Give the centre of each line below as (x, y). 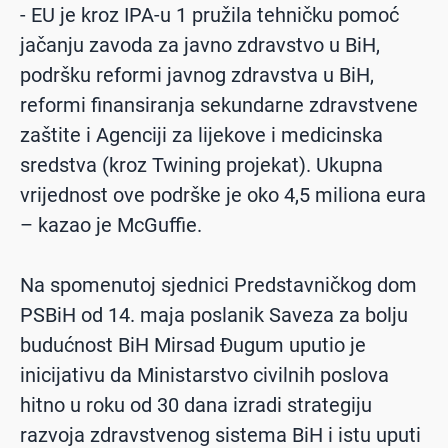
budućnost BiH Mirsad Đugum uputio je (193, 345)
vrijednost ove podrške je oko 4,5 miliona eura (223, 195)
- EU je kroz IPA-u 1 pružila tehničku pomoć (209, 15)
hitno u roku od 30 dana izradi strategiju (196, 405)
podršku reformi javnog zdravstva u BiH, (197, 75)
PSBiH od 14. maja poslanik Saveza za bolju (214, 315)
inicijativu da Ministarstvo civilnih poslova (204, 375)
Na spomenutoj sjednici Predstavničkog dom (218, 285)
